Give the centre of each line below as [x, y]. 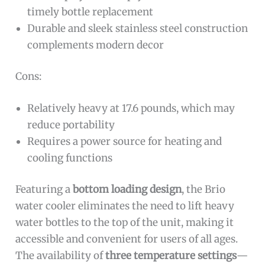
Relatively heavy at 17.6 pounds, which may [131, 108]
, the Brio [204, 190]
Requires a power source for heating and [125, 141]
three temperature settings [171, 256]
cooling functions [70, 158]
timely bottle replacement [91, 12]
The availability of [61, 256]
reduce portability [71, 125]
